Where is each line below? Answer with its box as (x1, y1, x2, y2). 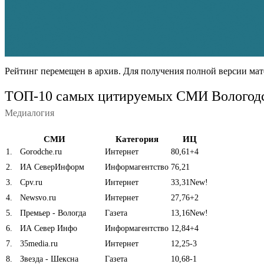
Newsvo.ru (18, 193, 56, 202)
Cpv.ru (18, 177, 42, 187)
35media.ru (18, 239, 58, 248)
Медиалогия (5, 107, 54, 118)
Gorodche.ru (18, 147, 62, 156)
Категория (115, 134, 159, 144)
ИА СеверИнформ (18, 162, 84, 171)
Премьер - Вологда (18, 208, 86, 217)
